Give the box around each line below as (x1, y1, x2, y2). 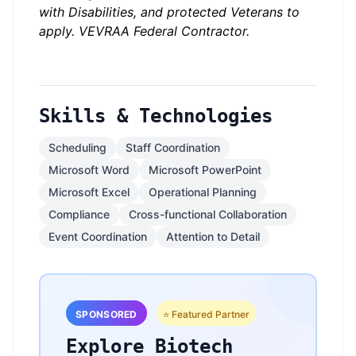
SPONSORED (75, 308, 137, 320)
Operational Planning (149, 185, 257, 199)
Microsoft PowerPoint (149, 163, 261, 176)
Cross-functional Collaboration (129, 207, 287, 221)
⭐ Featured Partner (162, 308, 250, 320)
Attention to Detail (166, 230, 260, 243)
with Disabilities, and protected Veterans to (39, 4, 300, 20)
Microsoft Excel (48, 185, 130, 199)
